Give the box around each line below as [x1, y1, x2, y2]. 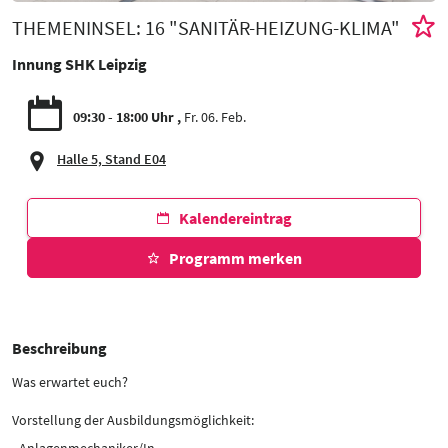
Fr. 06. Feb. [184, 107, 246, 126]
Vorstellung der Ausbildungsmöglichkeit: [12, 410, 254, 429]
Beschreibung [12, 337, 107, 358]
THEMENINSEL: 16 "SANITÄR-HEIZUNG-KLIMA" [12, 15, 400, 41]
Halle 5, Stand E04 [57, 149, 166, 168]
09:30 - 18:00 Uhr [73, 107, 177, 126]
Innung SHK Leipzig [12, 53, 147, 74]
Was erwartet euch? [12, 372, 128, 391]
